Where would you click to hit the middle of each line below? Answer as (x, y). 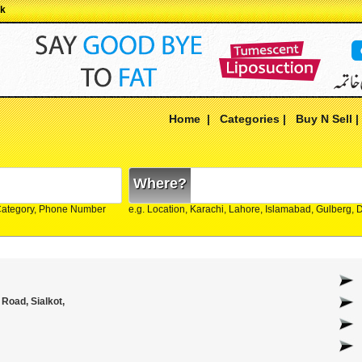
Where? (160, 183)
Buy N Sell (324, 119)
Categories (250, 119)
